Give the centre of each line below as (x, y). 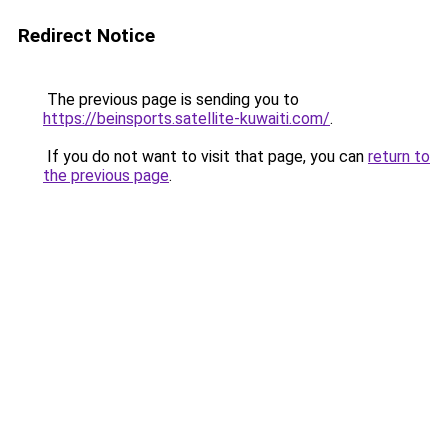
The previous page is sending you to (171, 99)
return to (399, 156)
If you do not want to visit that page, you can (205, 156)
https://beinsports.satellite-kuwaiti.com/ (186, 118)
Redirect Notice (86, 35)
